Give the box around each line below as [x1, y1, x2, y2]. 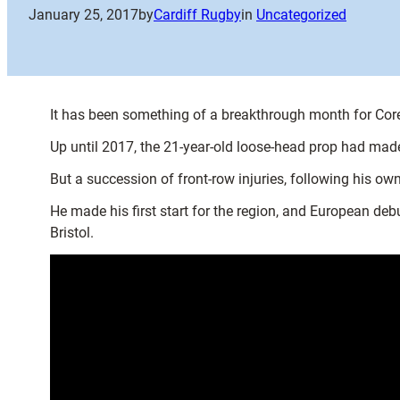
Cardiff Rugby [154, 6, 241, 24]
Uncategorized [256, 6, 346, 24]
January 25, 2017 [29, 6, 138, 24]
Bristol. [50, 224, 94, 241]
